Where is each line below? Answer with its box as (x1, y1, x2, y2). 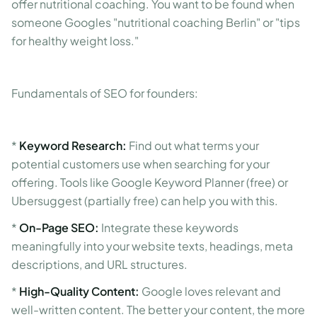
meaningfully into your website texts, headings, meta (11, 238, 293, 253)
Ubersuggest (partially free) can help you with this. (11, 193, 278, 208)
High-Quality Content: (19, 284, 139, 299)
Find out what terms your (127, 138, 259, 153)
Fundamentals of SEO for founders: (11, 86, 198, 100)
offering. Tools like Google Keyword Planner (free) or (11, 175, 288, 190)
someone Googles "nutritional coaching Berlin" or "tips (11, 15, 300, 30)
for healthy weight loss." (11, 33, 139, 48)
